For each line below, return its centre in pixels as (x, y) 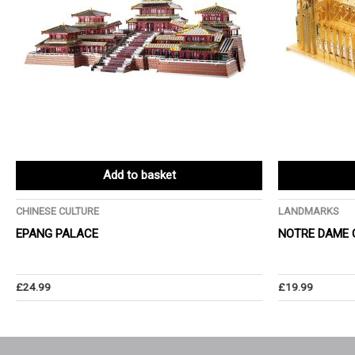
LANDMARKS (309, 212)
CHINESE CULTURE (57, 212)
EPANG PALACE (57, 233)
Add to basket (139, 176)
